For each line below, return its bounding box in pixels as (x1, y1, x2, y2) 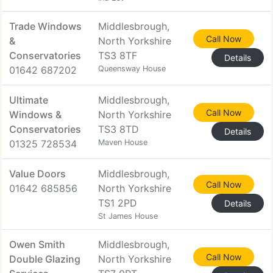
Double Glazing (9, 253, 80, 265)
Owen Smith (9, 238, 65, 250)
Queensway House (98, 64, 166, 73)
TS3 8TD (98, 123, 139, 135)
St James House (98, 211, 158, 221)
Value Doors (9, 168, 66, 180)
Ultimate (9, 94, 48, 106)
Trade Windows (9, 20, 82, 32)
